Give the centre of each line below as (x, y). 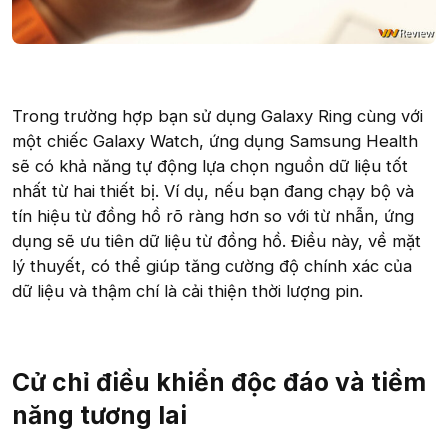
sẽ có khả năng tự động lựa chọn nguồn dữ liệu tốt (210, 165)
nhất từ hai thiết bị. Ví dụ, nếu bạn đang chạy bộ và (213, 190)
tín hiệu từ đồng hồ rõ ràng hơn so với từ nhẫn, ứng (213, 215)
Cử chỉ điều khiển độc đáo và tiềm (219, 382)
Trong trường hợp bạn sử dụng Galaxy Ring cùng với (217, 115)
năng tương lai (99, 415)
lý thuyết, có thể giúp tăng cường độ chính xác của (212, 265)
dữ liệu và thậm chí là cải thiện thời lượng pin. (187, 290)
